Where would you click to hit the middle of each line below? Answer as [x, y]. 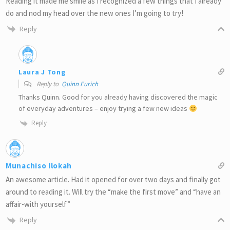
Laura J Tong [42, 72]
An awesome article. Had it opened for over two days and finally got [113, 180]
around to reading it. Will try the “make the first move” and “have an [113, 192]
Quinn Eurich [80, 84]
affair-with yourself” [38, 204]
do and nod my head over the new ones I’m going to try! [94, 13]
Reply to [48, 84]
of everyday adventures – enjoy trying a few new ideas [104, 109]
